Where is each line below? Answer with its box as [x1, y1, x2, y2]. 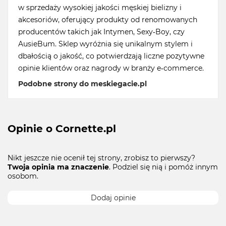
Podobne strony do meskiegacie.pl [18, 79, 147, 89]
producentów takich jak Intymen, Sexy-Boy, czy [18, 27, 185, 37]
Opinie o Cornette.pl [8, 122, 116, 135]
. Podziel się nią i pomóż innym [109, 162, 218, 172]
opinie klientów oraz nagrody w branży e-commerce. [18, 64, 204, 73]
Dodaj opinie [90, 193, 136, 202]
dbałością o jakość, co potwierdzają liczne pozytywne [18, 51, 204, 61]
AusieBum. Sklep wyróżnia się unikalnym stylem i [18, 39, 193, 49]
